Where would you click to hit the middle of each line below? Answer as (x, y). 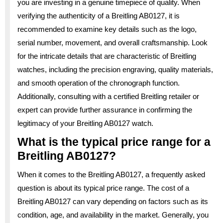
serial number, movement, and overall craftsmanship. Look (112, 42)
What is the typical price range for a (114, 142)
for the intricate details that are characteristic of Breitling (107, 56)
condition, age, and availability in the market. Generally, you (113, 215)
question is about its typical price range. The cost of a (103, 188)
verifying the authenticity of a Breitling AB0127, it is (99, 15)
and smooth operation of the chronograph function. (99, 83)
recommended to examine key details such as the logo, (107, 29)
